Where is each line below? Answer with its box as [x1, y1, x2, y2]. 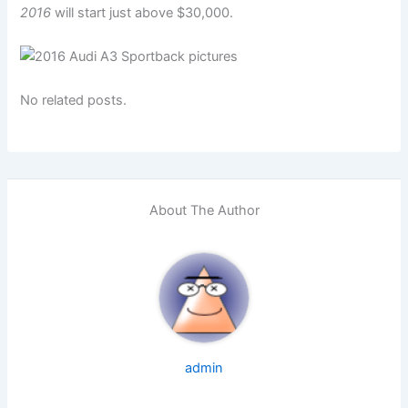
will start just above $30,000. [51, 4, 234, 21]
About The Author [148, 201, 260, 219]
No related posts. [20, 91, 127, 108]
